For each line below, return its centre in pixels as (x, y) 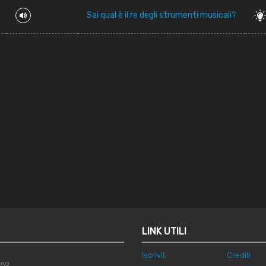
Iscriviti (154, 255)
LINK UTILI (164, 231)
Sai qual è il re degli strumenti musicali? (161, 15)
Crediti (239, 255)
